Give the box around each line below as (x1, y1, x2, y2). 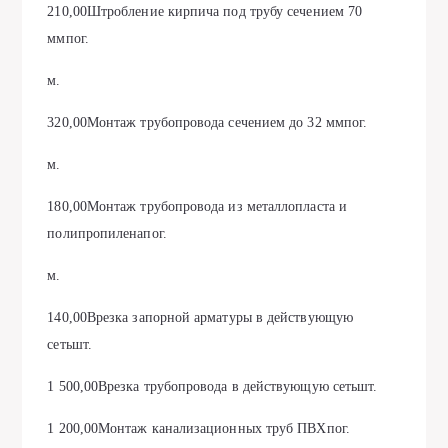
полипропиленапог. (47, 226, 167, 241)
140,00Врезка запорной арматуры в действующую (47, 310, 353, 325)
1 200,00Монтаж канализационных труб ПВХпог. (47, 421, 350, 436)
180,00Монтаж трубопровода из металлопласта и (47, 199, 347, 214)
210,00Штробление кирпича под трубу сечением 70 (47, 4, 363, 19)
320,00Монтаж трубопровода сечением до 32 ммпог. (47, 115, 368, 130)
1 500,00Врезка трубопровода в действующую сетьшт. (47, 379, 378, 394)
